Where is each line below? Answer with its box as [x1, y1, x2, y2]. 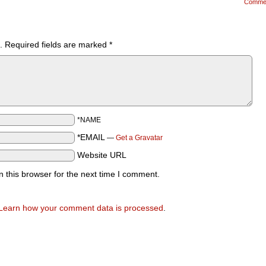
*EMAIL [77, 132, 105, 142]
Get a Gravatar [116, 134, 163, 142]
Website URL [77, 150, 126, 160]
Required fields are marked [2, 40, 109, 49]
